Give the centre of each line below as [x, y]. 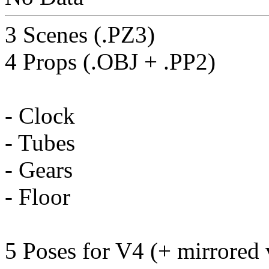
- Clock [40, 116]
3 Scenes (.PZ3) [80, 35]
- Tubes [40, 143]
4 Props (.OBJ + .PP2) [110, 62]
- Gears [39, 170]
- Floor [38, 197]
